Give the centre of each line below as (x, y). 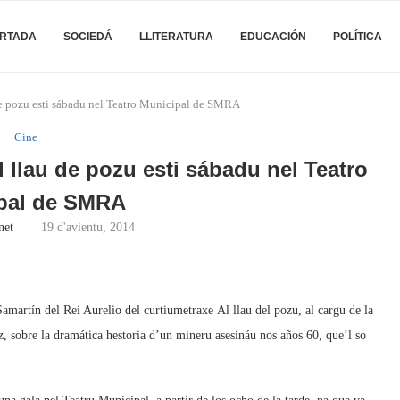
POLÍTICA (358, 37)
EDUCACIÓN (273, 37)
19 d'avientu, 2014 (88, 227)
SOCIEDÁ (88, 37)
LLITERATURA (176, 37)
